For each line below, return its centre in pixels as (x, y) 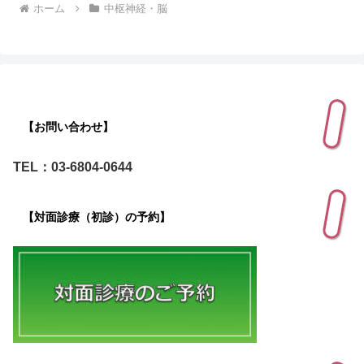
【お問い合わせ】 (68, 126)
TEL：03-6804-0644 (73, 167)
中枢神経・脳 (135, 8)
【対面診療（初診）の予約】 (97, 217)
